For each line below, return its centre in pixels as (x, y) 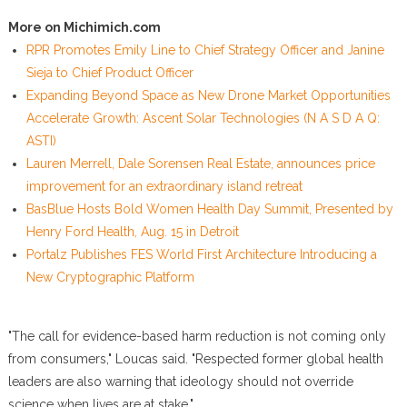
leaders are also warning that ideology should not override (180, 382)
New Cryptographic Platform (110, 277)
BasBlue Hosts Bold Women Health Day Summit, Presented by (209, 209)
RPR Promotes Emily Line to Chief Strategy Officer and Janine (205, 50)
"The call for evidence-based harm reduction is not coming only (197, 336)
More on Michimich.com (84, 27)
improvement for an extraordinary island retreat (164, 186)
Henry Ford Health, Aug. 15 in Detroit (132, 232)
